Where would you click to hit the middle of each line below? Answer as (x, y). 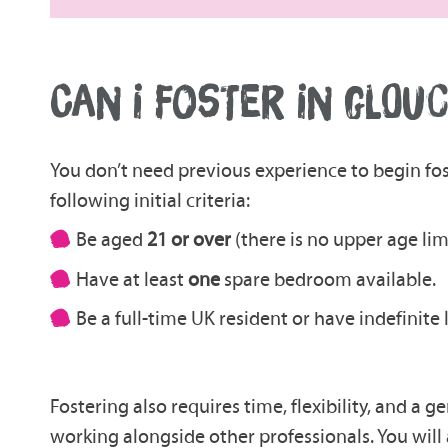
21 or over (189, 239)
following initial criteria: (150, 199)
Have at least (132, 278)
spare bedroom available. (328, 278)
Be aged (111, 239)
